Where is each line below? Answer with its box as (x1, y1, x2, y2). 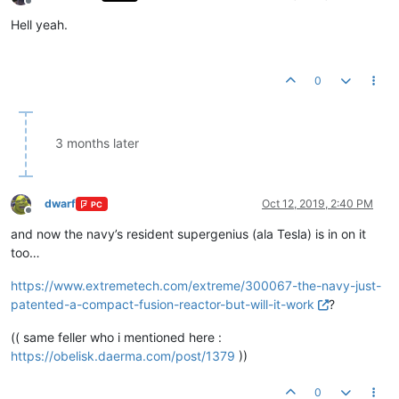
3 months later (55, 135, 139, 151)
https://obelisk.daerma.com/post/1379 (11, 348, 235, 364)
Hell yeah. (11, 17, 68, 33)
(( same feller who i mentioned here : (11, 330, 222, 346)
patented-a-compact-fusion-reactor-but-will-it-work (11, 297, 314, 313)
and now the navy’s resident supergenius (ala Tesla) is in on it (11, 226, 366, 242)
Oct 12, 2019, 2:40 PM (262, 197, 373, 211)
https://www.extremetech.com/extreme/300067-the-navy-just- (11, 278, 381, 294)
